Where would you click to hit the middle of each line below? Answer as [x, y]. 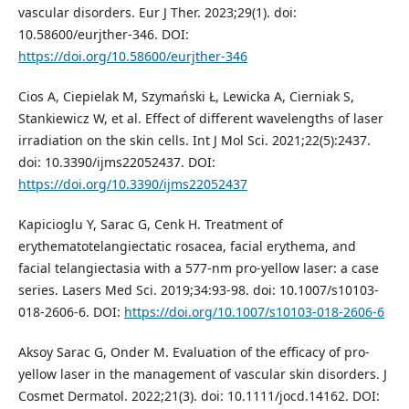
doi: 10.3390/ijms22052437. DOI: [116, 162]
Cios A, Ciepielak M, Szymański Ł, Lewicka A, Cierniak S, [186, 96]
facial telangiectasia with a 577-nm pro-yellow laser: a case [198, 267]
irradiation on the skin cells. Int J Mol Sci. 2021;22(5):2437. [194, 140]
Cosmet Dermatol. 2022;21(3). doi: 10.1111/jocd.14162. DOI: [199, 395]
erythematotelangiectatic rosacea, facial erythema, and [187, 246]
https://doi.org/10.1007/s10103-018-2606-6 [254, 311]
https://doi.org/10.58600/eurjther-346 [132, 56]
